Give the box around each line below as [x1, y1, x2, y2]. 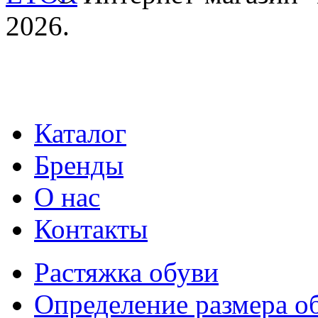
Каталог [34, 118, 126, 149]
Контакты [34, 214, 148, 245]
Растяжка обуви [34, 257, 219, 288]
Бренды [34, 150, 124, 181]
